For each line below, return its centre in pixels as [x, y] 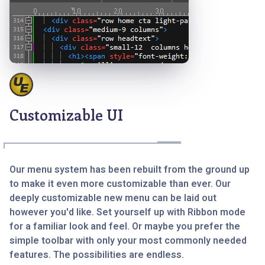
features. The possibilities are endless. [97, 255]
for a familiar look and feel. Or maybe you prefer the [125, 227]
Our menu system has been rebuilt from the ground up [130, 170]
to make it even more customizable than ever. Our [120, 184]
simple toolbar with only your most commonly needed [128, 241]
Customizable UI [66, 115]
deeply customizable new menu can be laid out [113, 198]
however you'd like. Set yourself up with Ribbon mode [127, 213]
